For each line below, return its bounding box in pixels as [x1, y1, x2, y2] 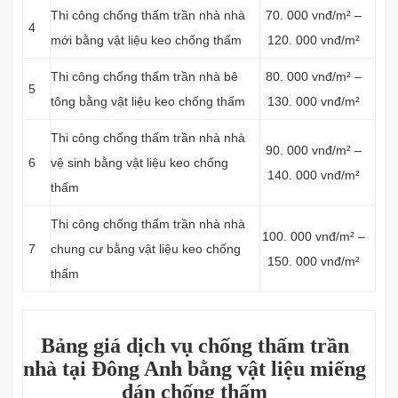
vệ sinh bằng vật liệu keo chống [51, 155, 228, 170]
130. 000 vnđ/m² [267, 94, 360, 108]
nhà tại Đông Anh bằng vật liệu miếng [23, 357, 366, 380]
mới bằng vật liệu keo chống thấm [51, 33, 242, 47]
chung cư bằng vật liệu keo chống [51, 242, 241, 256]
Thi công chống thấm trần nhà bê [51, 69, 238, 84]
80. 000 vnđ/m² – [265, 69, 362, 84]
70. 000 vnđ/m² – [265, 8, 362, 22]
